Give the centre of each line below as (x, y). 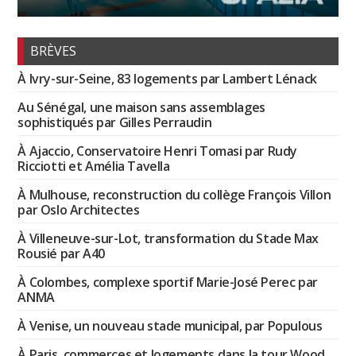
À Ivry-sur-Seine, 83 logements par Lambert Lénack (167, 79)
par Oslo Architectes (79, 210)
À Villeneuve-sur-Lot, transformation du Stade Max (168, 239)
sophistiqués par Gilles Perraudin (115, 123)
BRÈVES (54, 51)
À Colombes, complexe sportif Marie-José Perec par (168, 282)
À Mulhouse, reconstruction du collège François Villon (174, 195)
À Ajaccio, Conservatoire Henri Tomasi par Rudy (157, 151)
